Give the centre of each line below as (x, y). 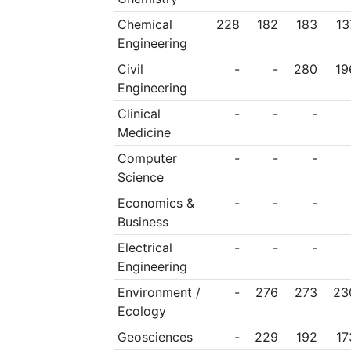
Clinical (139, 114)
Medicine (144, 133)
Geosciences (155, 337)
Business (143, 222)
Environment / (159, 293)
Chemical (145, 25)
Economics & (156, 203)
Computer (147, 159)
